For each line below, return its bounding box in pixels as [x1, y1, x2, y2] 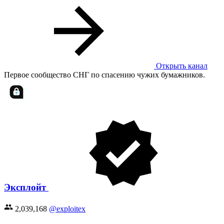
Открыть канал [154, 61, 207, 70]
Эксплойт [4, 182, 48, 193]
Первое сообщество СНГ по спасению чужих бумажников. [4, 70, 205, 79]
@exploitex [49, 204, 85, 213]
